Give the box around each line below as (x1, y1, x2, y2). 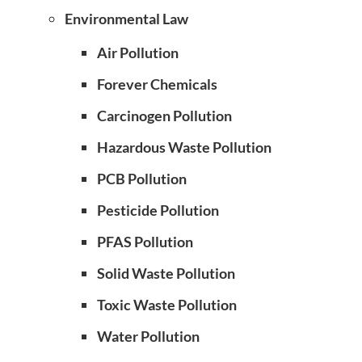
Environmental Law (65, 10, 188, 27)
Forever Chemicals (97, 75, 217, 93)
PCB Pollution (97, 170, 187, 187)
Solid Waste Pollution (97, 264, 235, 282)
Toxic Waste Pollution (97, 296, 237, 314)
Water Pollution (97, 327, 200, 345)
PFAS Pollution (97, 233, 193, 250)
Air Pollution (97, 44, 179, 61)
